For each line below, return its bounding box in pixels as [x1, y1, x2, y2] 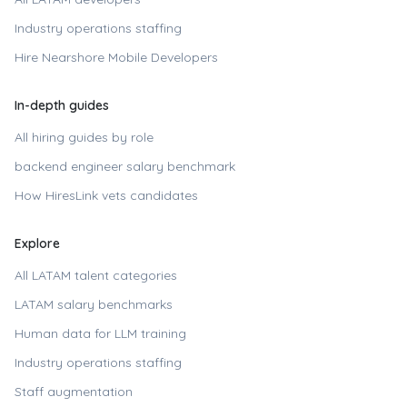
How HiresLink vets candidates [15, 187, 198, 203]
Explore [15, 235, 60, 252]
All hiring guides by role [15, 129, 154, 145]
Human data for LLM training [15, 325, 186, 342]
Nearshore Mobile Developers [42, 49, 218, 65]
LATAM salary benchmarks [15, 296, 173, 313]
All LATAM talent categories [15, 267, 177, 283]
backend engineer [15, 158, 123, 174]
